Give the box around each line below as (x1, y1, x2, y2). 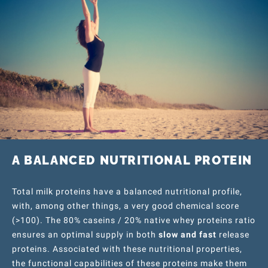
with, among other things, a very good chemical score (12, 200, 239, 211)
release (217, 229, 249, 239)
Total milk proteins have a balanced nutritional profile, (12, 186, 242, 196)
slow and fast (159, 229, 217, 239)
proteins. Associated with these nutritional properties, (12, 243, 242, 254)
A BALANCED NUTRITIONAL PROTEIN (12, 153, 252, 167)
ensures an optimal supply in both (12, 229, 159, 239)
